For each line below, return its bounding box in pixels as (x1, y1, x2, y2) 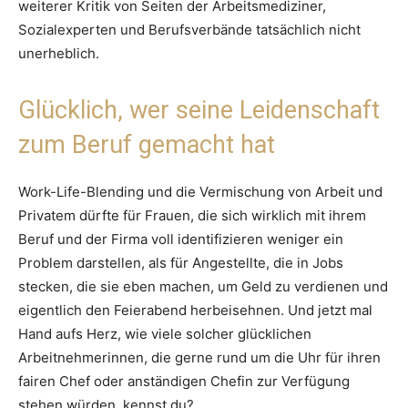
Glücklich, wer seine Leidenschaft (18, 96, 380, 126)
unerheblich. (18, 45, 99, 63)
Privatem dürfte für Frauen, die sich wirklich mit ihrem (18, 207, 366, 225)
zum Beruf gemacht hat (18, 130, 275, 160)
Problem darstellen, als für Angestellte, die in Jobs (18, 254, 343, 272)
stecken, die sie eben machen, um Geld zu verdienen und (18, 278, 388, 296)
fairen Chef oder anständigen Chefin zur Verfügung (18, 372, 350, 391)
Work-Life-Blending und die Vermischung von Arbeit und (18, 183, 382, 201)
